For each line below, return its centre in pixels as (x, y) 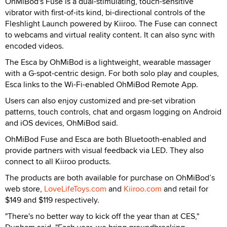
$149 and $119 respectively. (52, 200)
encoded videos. (34, 46)
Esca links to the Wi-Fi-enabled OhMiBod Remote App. (102, 85)
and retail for (185, 189)
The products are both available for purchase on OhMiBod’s (110, 178)
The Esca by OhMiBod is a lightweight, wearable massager (108, 62)
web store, (25, 189)
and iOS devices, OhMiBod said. (62, 123)
